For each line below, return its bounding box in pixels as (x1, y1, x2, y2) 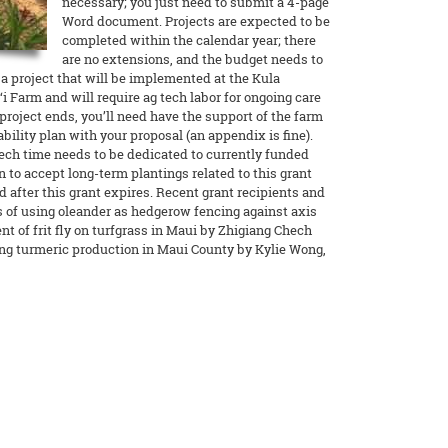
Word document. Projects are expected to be (62, 12, 330, 31)
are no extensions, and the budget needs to (62, 50, 323, 69)
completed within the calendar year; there (62, 31, 316, 50)
